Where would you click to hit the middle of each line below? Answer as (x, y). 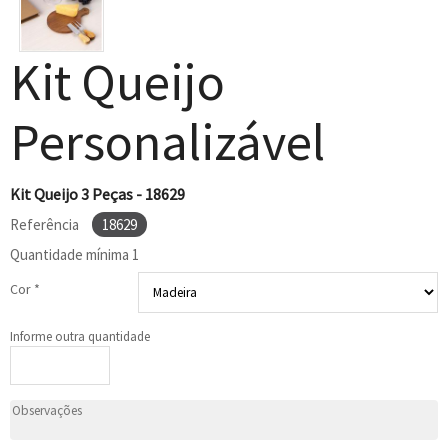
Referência (46, 225)
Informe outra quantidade (80, 337)
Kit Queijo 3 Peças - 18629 (97, 194)
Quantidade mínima (71, 255)
